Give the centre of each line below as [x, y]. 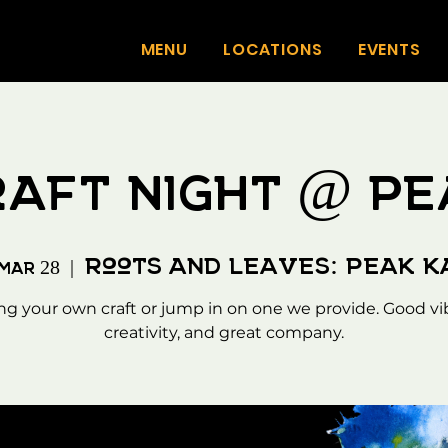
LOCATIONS [273, 49]
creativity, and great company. [224, 332]
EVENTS [389, 49]
